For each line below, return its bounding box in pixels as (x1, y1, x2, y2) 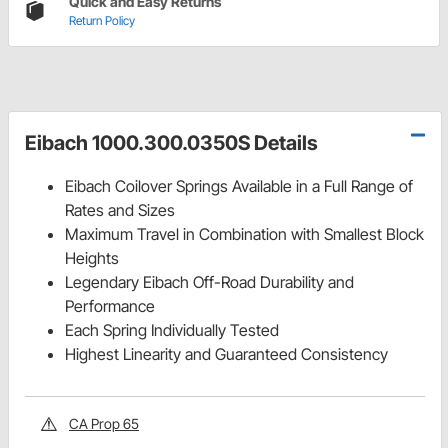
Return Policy (69, 13, 135, 29)
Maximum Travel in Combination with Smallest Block (65, 224, 424, 245)
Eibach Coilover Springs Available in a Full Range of (65, 176, 413, 197)
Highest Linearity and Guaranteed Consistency (65, 344, 388, 365)
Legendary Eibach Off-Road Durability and (65, 272, 354, 293)
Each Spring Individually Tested (65, 320, 279, 341)
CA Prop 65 (69, 415, 139, 433)
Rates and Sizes (65, 200, 175, 221)
